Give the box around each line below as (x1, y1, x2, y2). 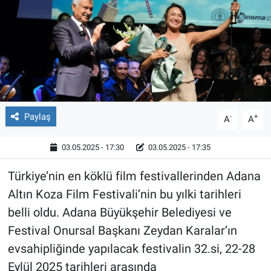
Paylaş (24, 111, 51, 122)
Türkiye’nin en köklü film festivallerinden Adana (7, 168, 261, 183)
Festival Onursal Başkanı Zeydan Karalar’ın (7, 223, 237, 238)
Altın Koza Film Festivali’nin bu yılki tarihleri (7, 186, 241, 201)
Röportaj (32, 16, 75, 28)
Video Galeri (32, 47, 93, 59)
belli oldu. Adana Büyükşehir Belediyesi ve (7, 204, 232, 220)
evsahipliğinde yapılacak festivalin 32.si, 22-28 (7, 241, 255, 256)
